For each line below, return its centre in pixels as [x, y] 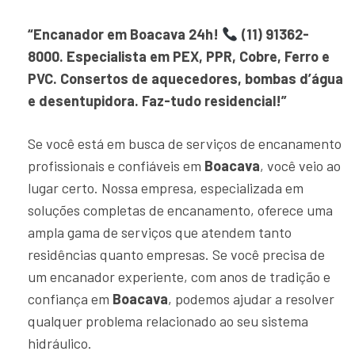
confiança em [70, 299]
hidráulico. [60, 343]
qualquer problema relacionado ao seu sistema [168, 321]
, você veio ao [300, 166]
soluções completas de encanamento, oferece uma [180, 210]
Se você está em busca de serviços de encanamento [185, 143]
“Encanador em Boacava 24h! [125, 34]
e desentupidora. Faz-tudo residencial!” [157, 101]
